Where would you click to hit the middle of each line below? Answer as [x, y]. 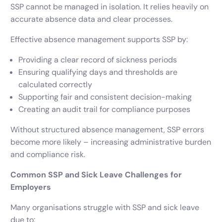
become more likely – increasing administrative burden [111, 142]
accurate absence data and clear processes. [92, 19]
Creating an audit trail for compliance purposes [105, 110]
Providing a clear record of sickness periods [98, 60]
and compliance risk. [48, 155]
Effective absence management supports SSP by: [99, 40]
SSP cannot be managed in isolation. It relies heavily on [110, 7]
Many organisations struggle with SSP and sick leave [105, 208]
